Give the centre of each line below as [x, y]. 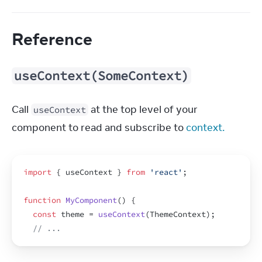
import [37, 172]
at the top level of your [143, 109]
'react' [166, 172]
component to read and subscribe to [99, 127]
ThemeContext [178, 214]
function [42, 200]
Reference [54, 39]
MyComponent [91, 200]
